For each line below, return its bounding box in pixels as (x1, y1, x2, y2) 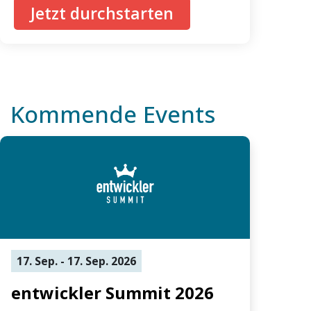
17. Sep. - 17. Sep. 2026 (17, 253, 136, 269)
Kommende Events (10, 98, 215, 130)
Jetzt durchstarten (31, 1, 174, 24)
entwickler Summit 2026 (11, 280, 214, 304)
